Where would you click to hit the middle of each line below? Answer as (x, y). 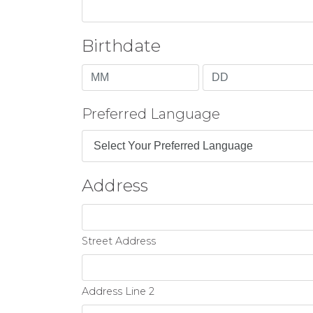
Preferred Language (151, 114)
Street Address (119, 241)
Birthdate (121, 46)
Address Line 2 (118, 291)
